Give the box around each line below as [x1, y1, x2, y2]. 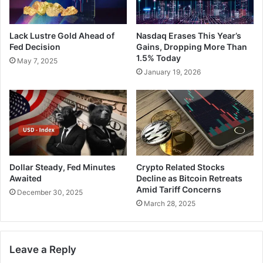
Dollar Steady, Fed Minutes [9, 162, 116, 173]
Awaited [9, 173, 42, 184]
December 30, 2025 [17, 188, 83, 197]
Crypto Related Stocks [136, 162, 225, 173]
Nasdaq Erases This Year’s [136, 30, 241, 41]
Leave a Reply [9, 244, 76, 256]
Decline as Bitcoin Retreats [136, 173, 242, 184]
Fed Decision [9, 41, 60, 52]
